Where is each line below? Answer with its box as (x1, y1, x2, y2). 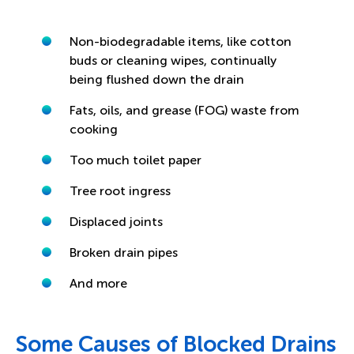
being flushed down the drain (69, 72, 244, 88)
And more (69, 276, 127, 292)
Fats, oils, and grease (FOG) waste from (69, 103, 299, 119)
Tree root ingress (69, 183, 171, 199)
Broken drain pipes (69, 245, 178, 261)
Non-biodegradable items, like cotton (69, 34, 292, 50)
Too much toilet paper (69, 153, 201, 168)
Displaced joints (69, 214, 163, 230)
